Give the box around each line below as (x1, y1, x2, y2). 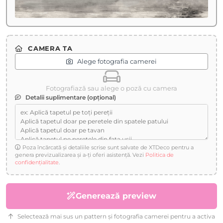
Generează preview (76, 191, 156, 201)
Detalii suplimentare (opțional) (24, 93, 116, 101)
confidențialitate (15, 158, 59, 166)
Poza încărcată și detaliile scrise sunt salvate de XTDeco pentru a (22, 143, 194, 151)
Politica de (145, 151, 174, 158)
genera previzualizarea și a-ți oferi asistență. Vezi (15, 151, 145, 158)
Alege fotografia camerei (76, 57, 157, 65)
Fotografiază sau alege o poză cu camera (46, 84, 177, 92)
